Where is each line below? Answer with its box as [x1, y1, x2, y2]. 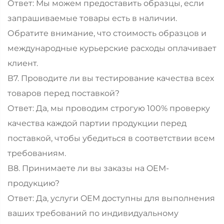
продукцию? [7, 178, 59, 188]
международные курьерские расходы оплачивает [7, 43, 216, 53]
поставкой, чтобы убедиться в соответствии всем [7, 133, 215, 143]
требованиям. [7, 148, 66, 158]
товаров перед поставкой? [7, 88, 119, 98]
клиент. [7, 58, 38, 68]
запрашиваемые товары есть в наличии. [7, 13, 177, 23]
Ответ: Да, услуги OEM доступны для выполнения [7, 193, 215, 203]
